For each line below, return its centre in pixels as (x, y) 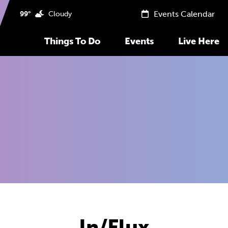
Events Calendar (183, 14)
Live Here (198, 41)
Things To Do (72, 41)
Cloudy (58, 14)
